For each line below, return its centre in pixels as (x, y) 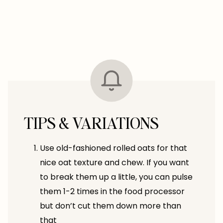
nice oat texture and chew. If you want (114, 162)
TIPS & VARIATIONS (91, 122)
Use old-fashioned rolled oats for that (113, 148)
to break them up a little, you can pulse (116, 177)
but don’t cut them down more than (111, 206)
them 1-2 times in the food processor (112, 191)
